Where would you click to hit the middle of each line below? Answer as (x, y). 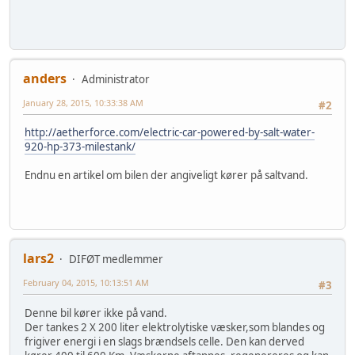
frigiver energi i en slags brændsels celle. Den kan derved (164, 341)
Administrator (116, 79)
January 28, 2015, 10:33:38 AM (83, 102)
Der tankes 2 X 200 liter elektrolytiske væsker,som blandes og (175, 327)
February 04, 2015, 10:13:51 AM (86, 283)
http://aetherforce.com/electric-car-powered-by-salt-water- (170, 133)
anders (45, 78)
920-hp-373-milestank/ (80, 147)
